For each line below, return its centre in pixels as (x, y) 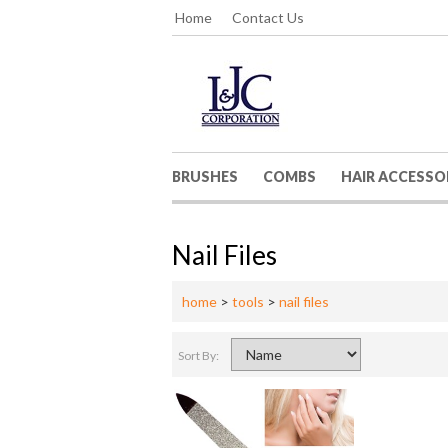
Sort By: (199, 355)
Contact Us (268, 17)
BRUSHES (205, 176)
